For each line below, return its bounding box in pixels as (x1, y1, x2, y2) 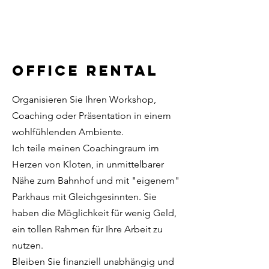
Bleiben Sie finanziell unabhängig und (12, 256, 174, 267)
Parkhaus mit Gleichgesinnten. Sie (12, 191, 157, 202)
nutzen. (12, 240, 46, 251)
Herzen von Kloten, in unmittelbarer (12, 159, 164, 170)
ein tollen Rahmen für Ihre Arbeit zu (12, 223, 163, 235)
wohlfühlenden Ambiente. (12, 126, 126, 138)
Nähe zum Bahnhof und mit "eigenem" (12, 175, 180, 186)
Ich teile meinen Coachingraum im (12, 142, 159, 154)
